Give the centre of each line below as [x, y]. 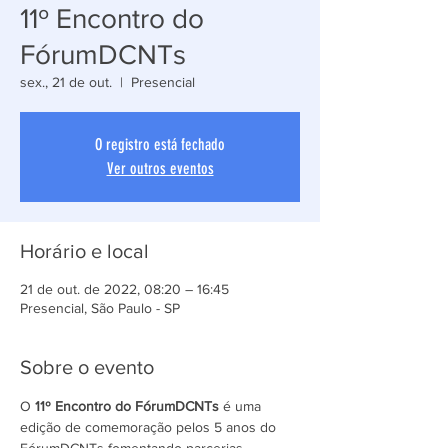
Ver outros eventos [160, 168]
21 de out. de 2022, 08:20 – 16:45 [124, 289]
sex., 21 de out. [66, 82]
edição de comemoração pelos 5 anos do [150, 427]
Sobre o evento [87, 367]
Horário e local [84, 251]
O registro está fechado [160, 144]
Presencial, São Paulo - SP [100, 308]
